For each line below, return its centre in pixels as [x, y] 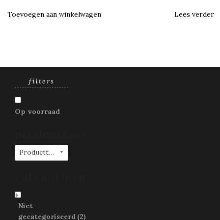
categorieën [51, 176]
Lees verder [194, 14]
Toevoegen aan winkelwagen [54, 14]
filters [41, 81]
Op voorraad [37, 111]
